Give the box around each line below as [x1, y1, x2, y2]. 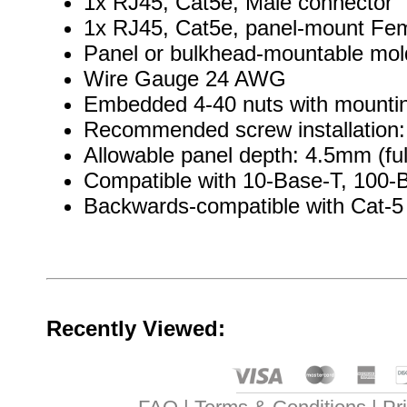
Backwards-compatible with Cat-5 [83, 194, 403, 218]
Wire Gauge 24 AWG [83, 66, 286, 91]
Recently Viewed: [45, 316, 225, 341]
